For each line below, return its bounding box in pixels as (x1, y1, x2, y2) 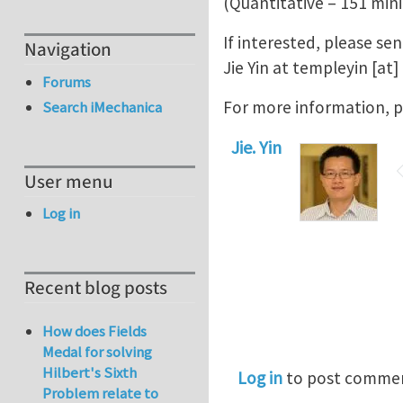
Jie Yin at (223, 56, 292, 78)
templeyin (292, 56, 368, 78)
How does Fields (42, 321, 148, 342)
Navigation (24, 37, 112, 64)
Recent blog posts (24, 275, 167, 302)
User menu (24, 168, 113, 195)
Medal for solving (42, 342, 153, 363)
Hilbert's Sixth (42, 363, 138, 383)
